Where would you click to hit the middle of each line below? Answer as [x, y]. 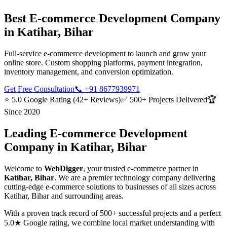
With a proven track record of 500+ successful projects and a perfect [112, 213]
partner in [182, 168]
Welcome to [24, 168]
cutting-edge [24, 186]
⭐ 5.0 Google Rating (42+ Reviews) [62, 99]
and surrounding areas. [86, 196]
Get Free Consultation [39, 89]
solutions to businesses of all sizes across [150, 186]
